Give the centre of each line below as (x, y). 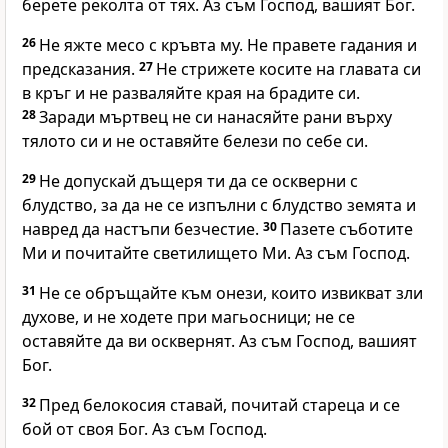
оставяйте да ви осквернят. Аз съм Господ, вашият (219, 341)
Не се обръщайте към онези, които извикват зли (231, 293)
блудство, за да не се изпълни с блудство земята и (219, 205)
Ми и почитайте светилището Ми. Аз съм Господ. (216, 253)
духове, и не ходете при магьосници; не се (188, 317)
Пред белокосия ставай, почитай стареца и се (219, 405)
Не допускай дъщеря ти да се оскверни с (198, 181)
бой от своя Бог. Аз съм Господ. (144, 429)
